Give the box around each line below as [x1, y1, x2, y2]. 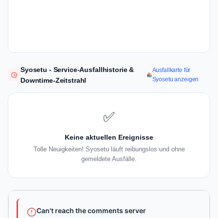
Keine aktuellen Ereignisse [65, 133, 153, 142]
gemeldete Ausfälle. [81, 155, 137, 163]
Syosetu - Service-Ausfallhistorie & [20, 66, 134, 74]
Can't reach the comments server [36, 206, 146, 215]
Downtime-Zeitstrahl [20, 76, 87, 85]
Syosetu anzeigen [152, 76, 199, 83]
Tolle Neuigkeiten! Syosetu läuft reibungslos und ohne [33, 145, 185, 153]
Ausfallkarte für [152, 67, 191, 74]
